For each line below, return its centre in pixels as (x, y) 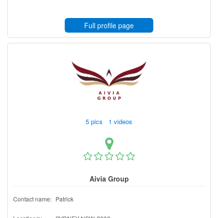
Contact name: (32, 199)
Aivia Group (109, 178)
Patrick (64, 199)
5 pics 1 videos (110, 121)
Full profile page (109, 25)
